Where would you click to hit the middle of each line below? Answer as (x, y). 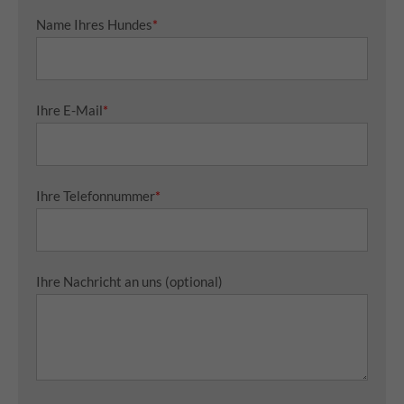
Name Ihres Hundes (94, 25)
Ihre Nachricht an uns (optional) (129, 282)
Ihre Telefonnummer (96, 196)
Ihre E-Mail (69, 110)
